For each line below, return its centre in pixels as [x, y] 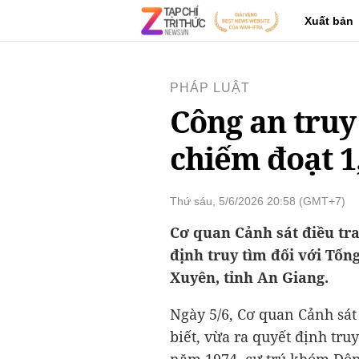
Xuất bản [329, 21]
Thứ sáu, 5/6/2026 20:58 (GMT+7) [258, 202]
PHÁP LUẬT [210, 88]
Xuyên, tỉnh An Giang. [249, 277]
